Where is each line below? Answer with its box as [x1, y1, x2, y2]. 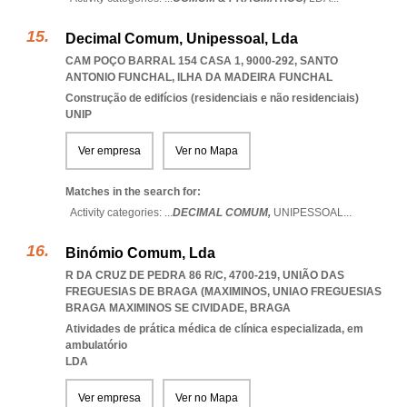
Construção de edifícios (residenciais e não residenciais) [65, 92, 359, 104]
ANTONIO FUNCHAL [65, 71, 172, 84]
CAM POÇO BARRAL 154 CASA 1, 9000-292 [65, 55, 294, 67]
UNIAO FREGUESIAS [273, 285, 382, 298]
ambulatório [65, 339, 127, 352]
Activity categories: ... [70, 206, 173, 219]
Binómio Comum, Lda [65, 245, 215, 261]
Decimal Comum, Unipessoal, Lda [65, 31, 298, 46]
